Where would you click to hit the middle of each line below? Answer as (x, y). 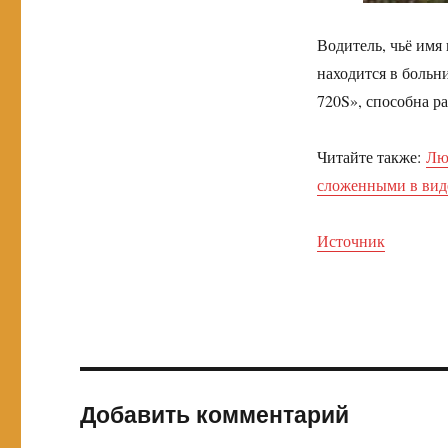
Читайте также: (371, 156)
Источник (350, 240)
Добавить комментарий (215, 413)
